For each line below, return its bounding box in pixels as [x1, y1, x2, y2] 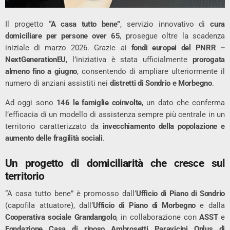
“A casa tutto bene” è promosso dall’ [5, 188, 137, 198]
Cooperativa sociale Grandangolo [5, 212, 117, 222]
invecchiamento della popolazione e [102, 122, 225, 131]
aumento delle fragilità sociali [5, 133, 103, 143]
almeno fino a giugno [5, 67, 77, 76]
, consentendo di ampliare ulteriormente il [77, 67, 225, 76]
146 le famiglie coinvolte [56, 98, 142, 108]
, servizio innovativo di [120, 20, 210, 29]
